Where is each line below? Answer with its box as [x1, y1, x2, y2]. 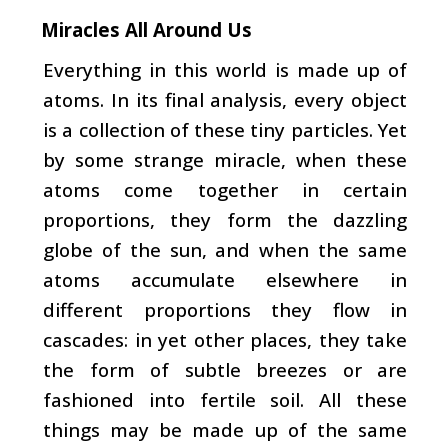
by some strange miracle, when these [43, 146, 407, 172]
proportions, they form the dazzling [43, 206, 407, 232]
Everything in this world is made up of [43, 56, 407, 82]
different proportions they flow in [43, 296, 407, 322]
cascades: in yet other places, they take [43, 326, 407, 352]
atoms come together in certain [43, 176, 407, 202]
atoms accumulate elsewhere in [43, 266, 407, 292]
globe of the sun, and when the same [43, 236, 407, 262]
